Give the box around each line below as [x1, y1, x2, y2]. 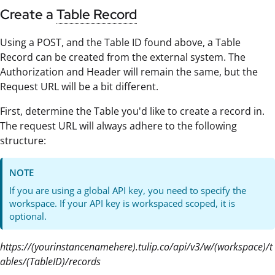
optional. [9, 210, 47, 223]
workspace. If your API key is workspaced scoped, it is [9, 197, 236, 210]
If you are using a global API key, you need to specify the [9, 184, 247, 197]
